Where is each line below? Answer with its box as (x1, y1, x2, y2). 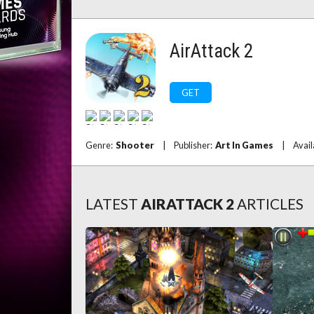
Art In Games (215, 139, 273, 151)
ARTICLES (237, 195, 303, 212)
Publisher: (174, 139, 215, 151)
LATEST (86, 195, 138, 212)
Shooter (116, 139, 154, 151)
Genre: (86, 139, 116, 151)
